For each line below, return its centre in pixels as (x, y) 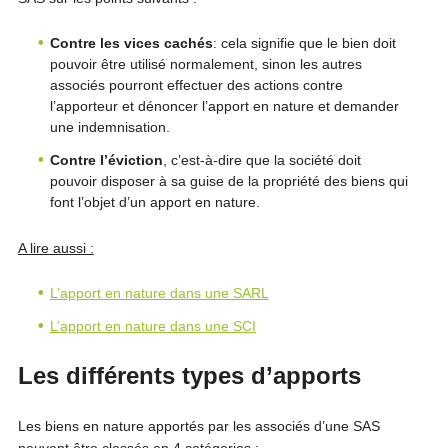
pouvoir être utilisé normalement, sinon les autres (205, 64)
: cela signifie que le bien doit (304, 43)
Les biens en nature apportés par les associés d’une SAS (198, 426)
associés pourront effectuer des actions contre (196, 85)
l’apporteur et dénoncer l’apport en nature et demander (224, 106)
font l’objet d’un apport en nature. (154, 202)
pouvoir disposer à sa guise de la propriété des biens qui (228, 181)
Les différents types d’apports (189, 375)
